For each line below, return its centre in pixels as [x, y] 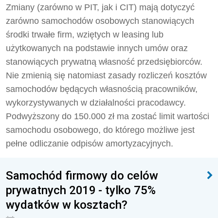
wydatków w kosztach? [67, 205]
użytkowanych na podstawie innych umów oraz [97, 48]
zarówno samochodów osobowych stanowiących [100, 21]
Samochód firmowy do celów [82, 175]
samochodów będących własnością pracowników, [102, 89]
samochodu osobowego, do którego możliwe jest [100, 130]
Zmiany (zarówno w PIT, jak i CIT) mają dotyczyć [100, 7]
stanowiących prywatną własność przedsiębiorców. [104, 62]
